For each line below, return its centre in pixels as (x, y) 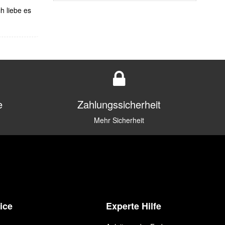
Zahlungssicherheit (119, 104)
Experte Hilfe (134, 206)
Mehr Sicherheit (119, 120)
